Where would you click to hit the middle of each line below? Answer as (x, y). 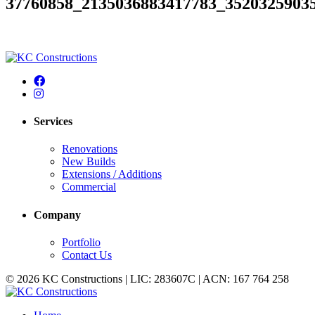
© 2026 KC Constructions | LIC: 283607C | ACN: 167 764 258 (147, 278)
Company (57, 214)
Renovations (90, 149)
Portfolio (81, 242)
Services (53, 122)
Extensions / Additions (112, 174)
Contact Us (87, 255)
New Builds (89, 162)
